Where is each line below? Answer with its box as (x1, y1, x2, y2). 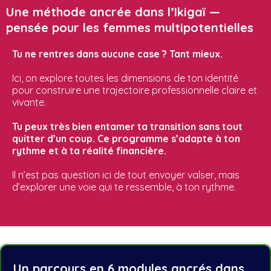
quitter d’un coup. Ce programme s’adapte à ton (12, 132, 240, 145)
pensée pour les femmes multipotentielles (6, 20, 253, 35)
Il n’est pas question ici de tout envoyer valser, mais (12, 169, 240, 181)
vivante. (12, 96, 46, 108)
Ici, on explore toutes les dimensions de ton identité (12, 72, 238, 84)
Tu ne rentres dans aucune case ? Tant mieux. (12, 48, 223, 60)
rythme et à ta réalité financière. (12, 145, 166, 157)
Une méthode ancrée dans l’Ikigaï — (6, 4, 220, 19)
